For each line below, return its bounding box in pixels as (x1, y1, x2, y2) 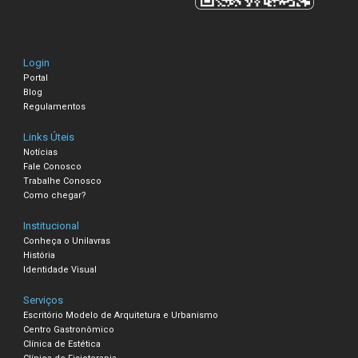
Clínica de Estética (23, 338, 101, 349)
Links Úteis (23, 130, 75, 143)
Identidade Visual (23, 264, 97, 275)
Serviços (23, 293, 64, 306)
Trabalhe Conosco (23, 175, 102, 186)
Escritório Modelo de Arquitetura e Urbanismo (23, 309, 219, 320)
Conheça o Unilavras (23, 235, 111, 246)
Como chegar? (23, 189, 87, 201)
